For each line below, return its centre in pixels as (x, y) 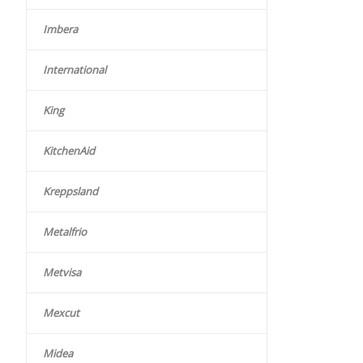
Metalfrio (65, 232)
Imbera (60, 30)
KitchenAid (69, 151)
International (75, 70)
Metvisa (62, 273)
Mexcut (61, 313)
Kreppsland (70, 192)
